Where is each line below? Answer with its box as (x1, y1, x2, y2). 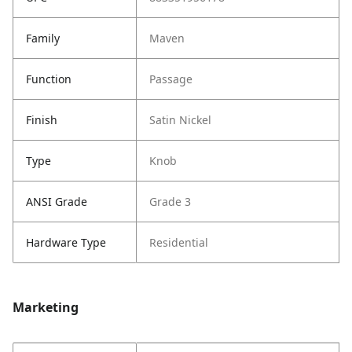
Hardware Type (26, 235, 106, 251)
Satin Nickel (149, 112, 211, 128)
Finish (26, 112, 57, 128)
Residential (149, 235, 208, 251)
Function (26, 71, 71, 87)
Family (26, 31, 60, 46)
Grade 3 (149, 194, 191, 210)
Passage (149, 71, 192, 87)
